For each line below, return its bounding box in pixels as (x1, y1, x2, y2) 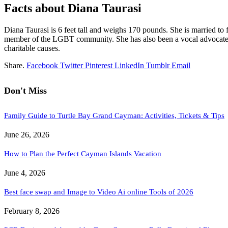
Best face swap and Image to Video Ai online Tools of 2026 (4, 188, 193, 196)
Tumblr (146, 61, 169, 70)
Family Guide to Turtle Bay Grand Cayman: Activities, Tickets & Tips (4, 111, 224, 120)
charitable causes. (4, 44, 60, 53)
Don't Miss (4, 85, 47, 96)
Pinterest (85, 61, 112, 70)
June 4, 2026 (4, 168, 45, 178)
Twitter (60, 61, 83, 70)
